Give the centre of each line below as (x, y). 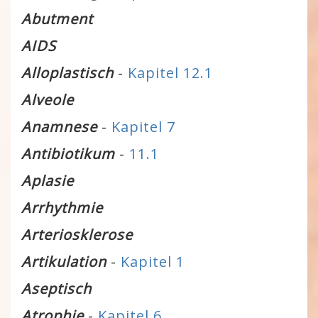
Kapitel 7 (143, 127)
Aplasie (48, 181)
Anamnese (61, 127)
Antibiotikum (68, 154)
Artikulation (64, 262)
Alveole (48, 100)
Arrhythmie (62, 208)
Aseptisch (56, 289)
